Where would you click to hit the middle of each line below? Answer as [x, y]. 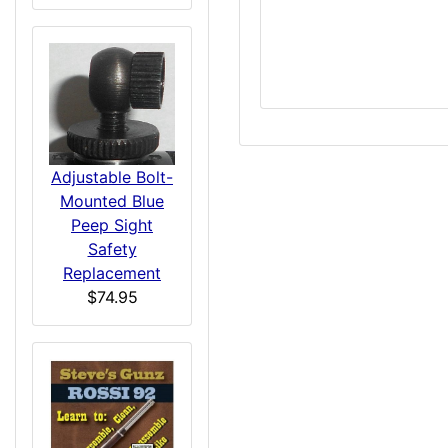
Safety [112, 248]
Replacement [112, 272]
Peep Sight [112, 224]
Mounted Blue [112, 200]
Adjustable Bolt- [112, 176]
